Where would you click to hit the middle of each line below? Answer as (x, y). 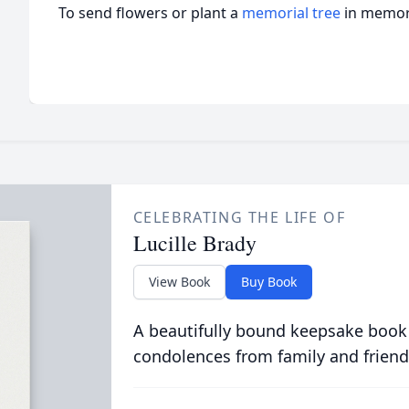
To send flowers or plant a (150, 13)
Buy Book (268, 282)
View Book (179, 282)
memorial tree (291, 13)
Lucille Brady (194, 243)
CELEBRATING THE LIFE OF (239, 217)
